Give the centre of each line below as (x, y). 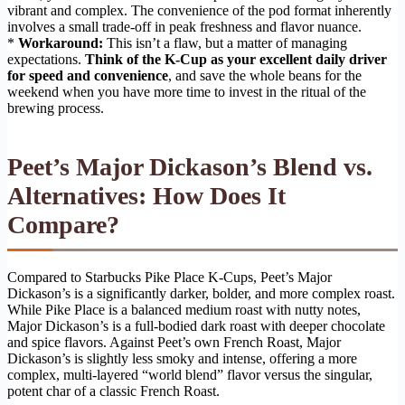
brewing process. (56, 108)
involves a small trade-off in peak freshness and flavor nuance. (184, 27)
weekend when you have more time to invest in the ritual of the (187, 92)
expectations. (46, 60)
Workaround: (61, 43)
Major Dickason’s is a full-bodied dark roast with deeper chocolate (196, 326)
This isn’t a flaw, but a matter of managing (225, 43)
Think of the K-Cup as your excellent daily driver (236, 60)
